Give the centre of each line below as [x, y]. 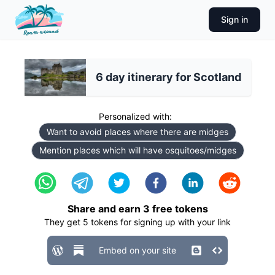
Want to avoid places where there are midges [137, 132]
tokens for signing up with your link [160, 222]
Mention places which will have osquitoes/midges [137, 150]
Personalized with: [135, 116]
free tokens [179, 209]
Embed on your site [137, 250]
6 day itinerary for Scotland [168, 77]
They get [64, 222]
